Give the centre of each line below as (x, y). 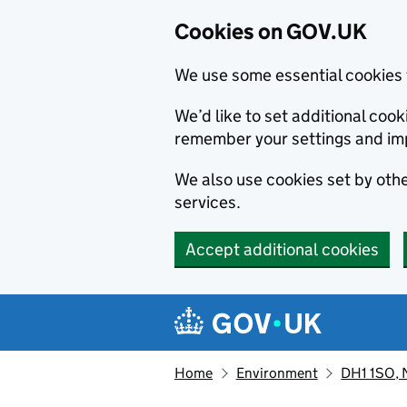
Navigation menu (264, 308)
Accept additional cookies (282, 249)
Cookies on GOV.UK (271, 31)
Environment (277, 373)
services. (208, 202)
